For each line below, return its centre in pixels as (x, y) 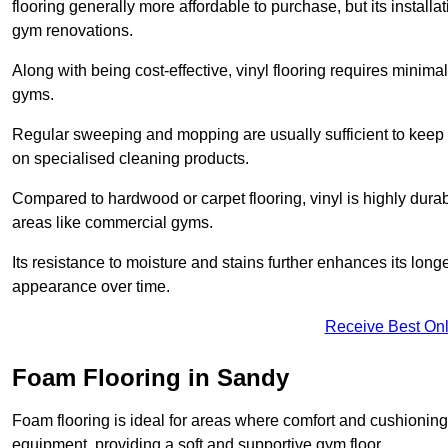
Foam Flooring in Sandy (150, 378)
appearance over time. (91, 287)
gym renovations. (72, 31)
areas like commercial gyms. (112, 223)
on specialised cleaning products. (130, 159)
